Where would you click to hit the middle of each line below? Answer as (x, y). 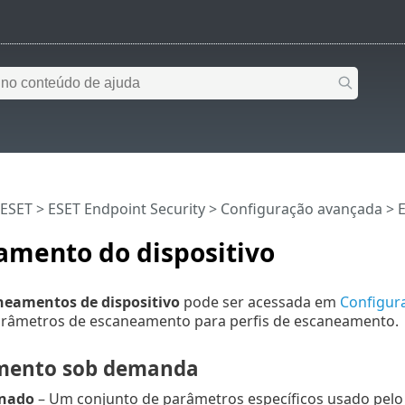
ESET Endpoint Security (126, 209)
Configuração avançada (301, 209)
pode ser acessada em (259, 301)
